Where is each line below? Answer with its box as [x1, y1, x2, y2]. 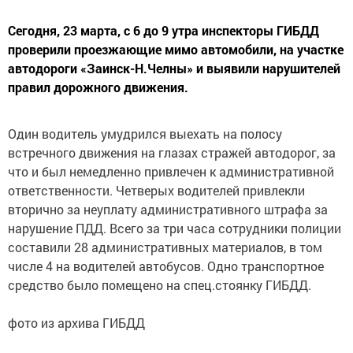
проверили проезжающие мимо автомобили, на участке [8, 41, 344, 58]
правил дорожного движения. [8, 79, 188, 95]
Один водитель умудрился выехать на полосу [8, 125, 282, 142]
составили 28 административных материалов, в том [8, 239, 322, 255]
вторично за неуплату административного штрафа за [8, 201, 328, 217]
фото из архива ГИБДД [8, 314, 145, 331]
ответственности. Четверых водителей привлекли [8, 182, 305, 199]
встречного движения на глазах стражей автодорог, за [8, 144, 336, 161]
